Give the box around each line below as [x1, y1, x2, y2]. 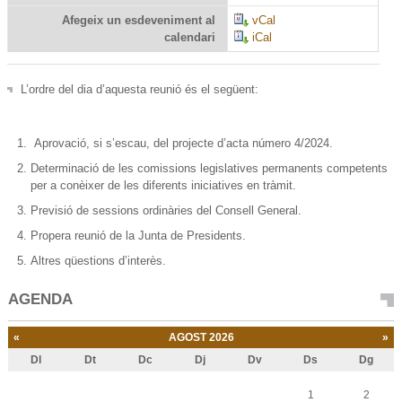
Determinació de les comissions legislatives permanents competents [30, 161, 388, 175]
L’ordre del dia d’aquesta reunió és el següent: [21, 83, 259, 97]
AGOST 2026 [168, 330, 234, 344]
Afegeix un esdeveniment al [62, 13, 216, 28]
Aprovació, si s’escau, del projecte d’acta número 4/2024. [30, 136, 333, 151]
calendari [164, 31, 216, 45]
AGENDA [8, 291, 73, 309]
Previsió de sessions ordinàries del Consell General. [30, 203, 301, 217]
